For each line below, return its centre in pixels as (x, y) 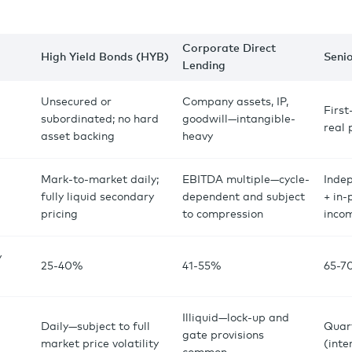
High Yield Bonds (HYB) (105, 57)
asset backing (79, 137)
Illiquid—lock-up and (236, 318)
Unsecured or (76, 102)
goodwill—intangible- (239, 119)
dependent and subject (244, 197)
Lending (204, 66)
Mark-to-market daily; (100, 180)
